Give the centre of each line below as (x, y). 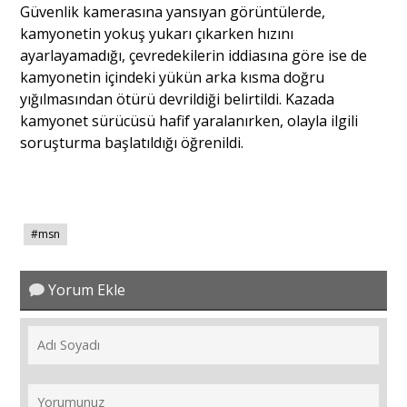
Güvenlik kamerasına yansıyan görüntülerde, (173, 12)
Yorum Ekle (85, 290)
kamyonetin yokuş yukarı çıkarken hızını (157, 34)
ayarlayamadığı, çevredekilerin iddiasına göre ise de (194, 56)
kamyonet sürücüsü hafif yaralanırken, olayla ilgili (189, 121)
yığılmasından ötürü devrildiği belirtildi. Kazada (178, 99)
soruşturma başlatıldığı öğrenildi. (132, 143)
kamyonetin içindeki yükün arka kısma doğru (173, 78)
